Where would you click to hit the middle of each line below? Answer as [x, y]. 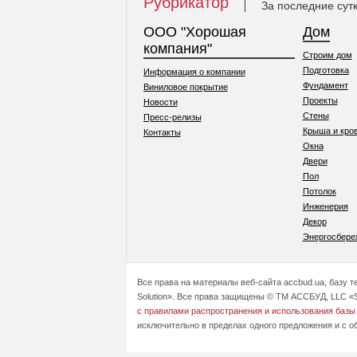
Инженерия [325, 206]
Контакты [162, 132]
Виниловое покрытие [185, 87]
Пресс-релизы [172, 117]
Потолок [319, 191]
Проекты [320, 100]
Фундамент [325, 85]
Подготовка [326, 70]
